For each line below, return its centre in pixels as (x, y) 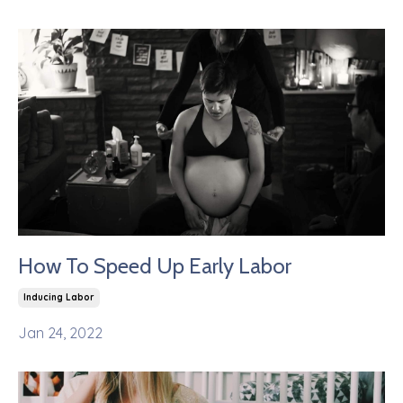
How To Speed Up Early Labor (155, 265)
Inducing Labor (59, 297)
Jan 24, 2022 (60, 332)
